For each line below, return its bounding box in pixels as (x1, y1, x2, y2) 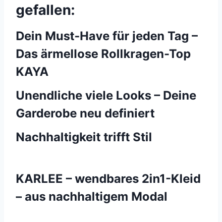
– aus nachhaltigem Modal (16, 189, 167, 204)
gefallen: (16, 1, 75, 18)
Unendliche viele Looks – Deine (16, 88, 196, 103)
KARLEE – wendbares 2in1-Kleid (16, 171, 201, 186)
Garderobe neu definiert (16, 106, 155, 120)
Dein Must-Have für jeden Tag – (16, 29, 198, 43)
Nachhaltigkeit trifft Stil (16, 130, 152, 144)
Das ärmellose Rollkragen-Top (16, 47, 191, 61)
